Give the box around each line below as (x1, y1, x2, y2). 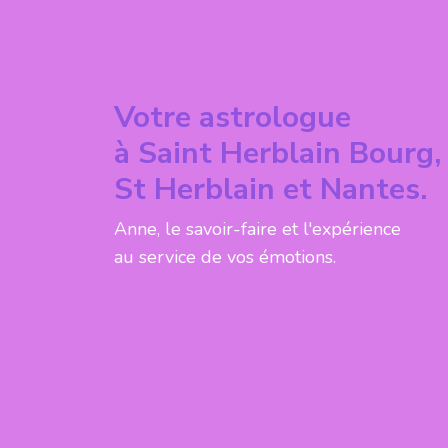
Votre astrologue (114, 97, 351, 138)
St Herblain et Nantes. (114, 169, 427, 210)
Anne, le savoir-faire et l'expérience (114, 217, 401, 241)
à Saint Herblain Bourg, (114, 133, 441, 174)
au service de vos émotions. (114, 245, 336, 269)
